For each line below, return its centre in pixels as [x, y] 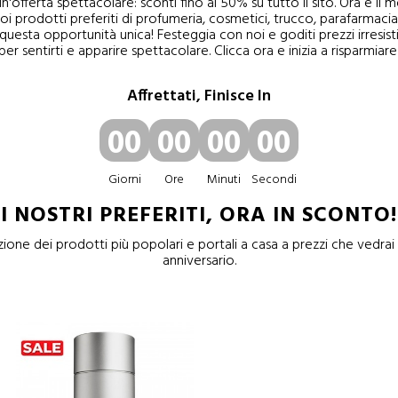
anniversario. [199, 261]
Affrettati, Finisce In [199, 96]
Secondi [274, 180]
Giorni [124, 180]
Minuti [224, 180]
